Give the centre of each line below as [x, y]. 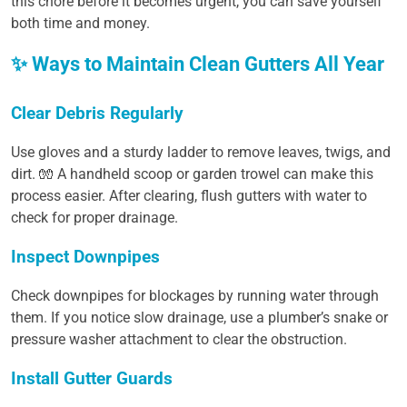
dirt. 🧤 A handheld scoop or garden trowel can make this [192, 174]
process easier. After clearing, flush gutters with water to [189, 196]
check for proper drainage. [94, 218]
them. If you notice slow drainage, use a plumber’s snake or [199, 318]
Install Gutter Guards [92, 378]
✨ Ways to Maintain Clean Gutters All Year [198, 64]
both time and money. [80, 23]
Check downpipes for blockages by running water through [195, 296]
